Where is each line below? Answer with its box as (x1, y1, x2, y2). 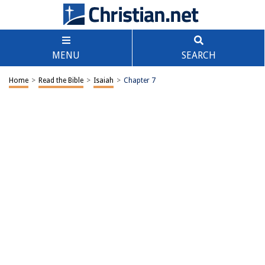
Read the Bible (38, 76, 83, 85)
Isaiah (93, 76, 114, 85)
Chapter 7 (124, 76, 156, 85)
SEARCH (181, 50, 216, 61)
